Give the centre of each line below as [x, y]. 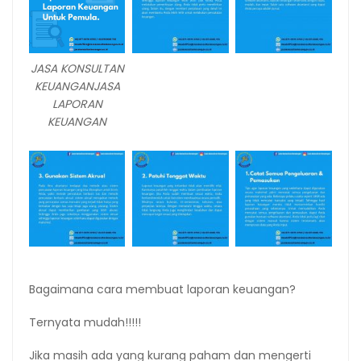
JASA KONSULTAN [77, 69]
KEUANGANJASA [77, 87]
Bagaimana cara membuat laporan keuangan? [162, 290]
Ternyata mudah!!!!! [85, 323]
